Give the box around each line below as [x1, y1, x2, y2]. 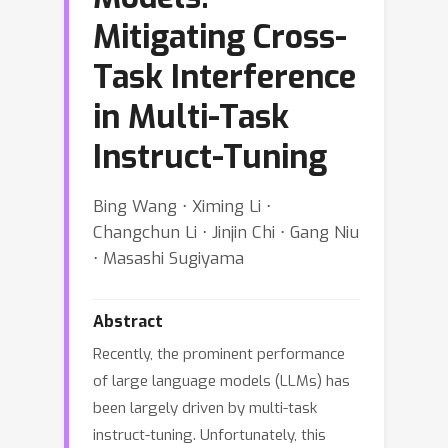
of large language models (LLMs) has [93, 371, 350, 391]
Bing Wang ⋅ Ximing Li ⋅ [93, 195, 271, 217]
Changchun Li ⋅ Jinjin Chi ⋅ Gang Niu [93, 221, 359, 243]
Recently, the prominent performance [93, 344, 345, 364]
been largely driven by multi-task [93, 398, 317, 418]
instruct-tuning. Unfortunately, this [93, 425, 326, 445]
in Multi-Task [93, 96, 289, 138]
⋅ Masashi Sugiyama [93, 247, 244, 269]
